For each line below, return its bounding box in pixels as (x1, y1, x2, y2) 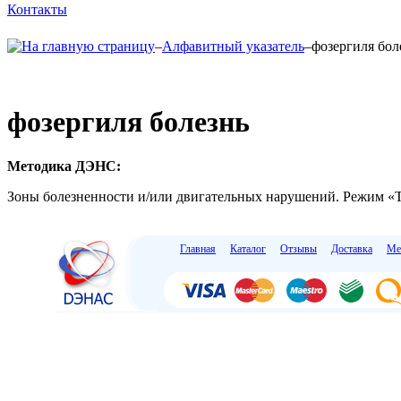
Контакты (7, 2, 67, 17)
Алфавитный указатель (162, 38, 304, 54)
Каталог (230, 242, 266, 255)
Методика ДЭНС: (7, 158, 121, 174)
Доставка (331, 242, 372, 255)
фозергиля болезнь (7, 106, 250, 139)
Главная (180, 242, 216, 255)
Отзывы (280, 242, 317, 255)
